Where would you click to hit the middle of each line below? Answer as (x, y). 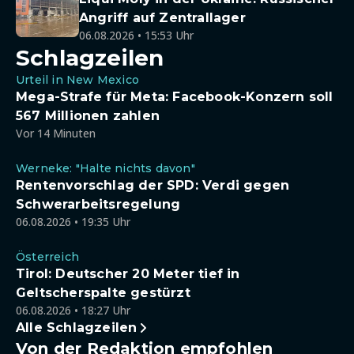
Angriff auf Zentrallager (162, 18)
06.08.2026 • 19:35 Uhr (73, 222)
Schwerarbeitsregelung (98, 204)
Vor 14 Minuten (56, 133)
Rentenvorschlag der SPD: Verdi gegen (153, 185)
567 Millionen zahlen (88, 116)
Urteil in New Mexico (77, 80)
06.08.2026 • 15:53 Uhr (136, 35)
